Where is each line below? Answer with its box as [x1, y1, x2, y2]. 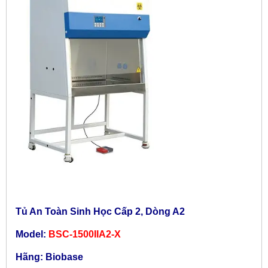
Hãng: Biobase [16, 251, 83, 262]
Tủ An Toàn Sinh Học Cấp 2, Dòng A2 [16, 206, 185, 217]
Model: [16, 229, 48, 239]
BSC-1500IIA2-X [48, 229, 121, 239]
